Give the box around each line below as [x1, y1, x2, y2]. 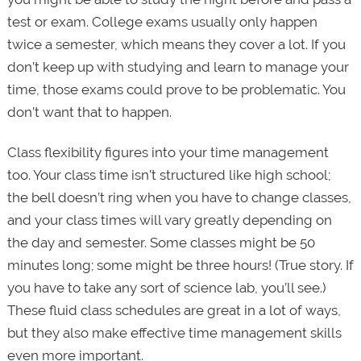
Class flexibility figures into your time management [6, 144, 329, 161]
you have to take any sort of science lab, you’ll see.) [6, 280, 326, 297]
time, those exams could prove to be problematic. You [6, 81, 346, 98]
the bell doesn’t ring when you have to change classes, [6, 189, 351, 206]
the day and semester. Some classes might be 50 [6, 234, 315, 251]
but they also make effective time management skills [6, 325, 342, 342]
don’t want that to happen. [6, 104, 172, 121]
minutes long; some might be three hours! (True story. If [6, 257, 354, 274]
